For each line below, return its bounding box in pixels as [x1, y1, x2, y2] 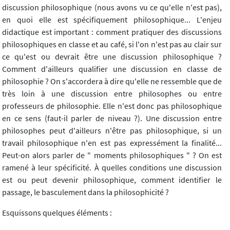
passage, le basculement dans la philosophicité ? [2, 187, 169, 198]
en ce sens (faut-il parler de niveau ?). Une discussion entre [2, 113, 222, 124]
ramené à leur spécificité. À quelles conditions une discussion [2, 162, 222, 173]
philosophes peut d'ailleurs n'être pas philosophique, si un [2, 125, 222, 136]
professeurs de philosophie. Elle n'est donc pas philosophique [2, 101, 222, 111]
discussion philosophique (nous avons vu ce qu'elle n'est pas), [2, 2, 222, 13]
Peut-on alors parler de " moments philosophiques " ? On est [2, 150, 222, 161]
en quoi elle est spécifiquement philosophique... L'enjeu [2, 14, 222, 25]
